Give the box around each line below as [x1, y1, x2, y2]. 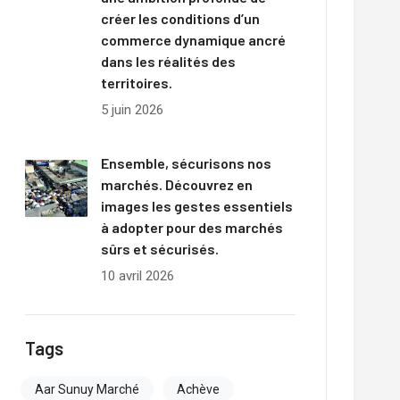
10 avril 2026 [100, 268, 174, 284]
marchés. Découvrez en [100, 176, 253, 193]
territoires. [100, 74, 172, 91]
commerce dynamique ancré [100, 31, 286, 48]
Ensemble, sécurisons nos [100, 154, 271, 171]
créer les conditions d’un [100, 10, 260, 27]
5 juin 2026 [100, 102, 163, 118]
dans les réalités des [100, 53, 236, 70]
